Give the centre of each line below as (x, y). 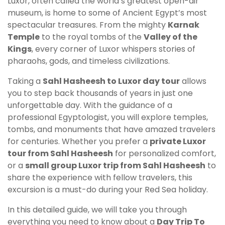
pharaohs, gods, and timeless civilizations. (89, 61)
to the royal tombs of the (92, 37)
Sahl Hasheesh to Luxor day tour (111, 81)
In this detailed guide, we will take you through (97, 210)
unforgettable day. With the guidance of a (90, 105)
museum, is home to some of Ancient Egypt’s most (107, 13)
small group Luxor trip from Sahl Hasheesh (115, 166)
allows (193, 81)
